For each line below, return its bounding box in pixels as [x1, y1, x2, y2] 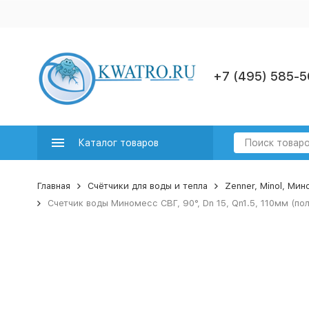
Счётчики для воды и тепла [87, 181, 208, 191]
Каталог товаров [77, 137, 159, 148]
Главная [37, 181, 70, 191]
